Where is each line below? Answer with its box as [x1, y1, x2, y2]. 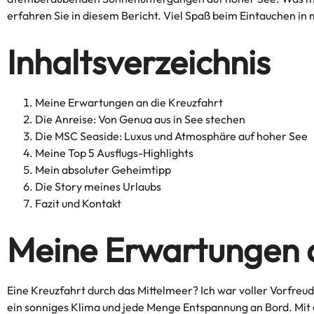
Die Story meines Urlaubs [35, 179, 161, 193]
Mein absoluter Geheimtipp [35, 163, 171, 177]
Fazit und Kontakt [35, 196, 121, 210]
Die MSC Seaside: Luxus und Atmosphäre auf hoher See [35, 129, 308, 143]
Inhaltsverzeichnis [7, 41, 271, 83]
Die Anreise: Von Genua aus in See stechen [35, 112, 245, 126]
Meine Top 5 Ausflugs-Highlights [35, 146, 193, 160]
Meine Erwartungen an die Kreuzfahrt [35, 95, 223, 109]
